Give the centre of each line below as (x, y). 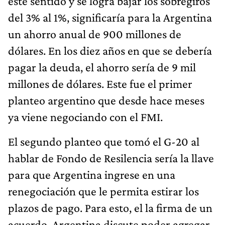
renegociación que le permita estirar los (103, 191)
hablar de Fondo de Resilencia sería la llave (111, 158)
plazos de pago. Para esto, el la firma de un (110, 207)
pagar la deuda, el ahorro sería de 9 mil (102, 67)
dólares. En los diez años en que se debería (110, 50)
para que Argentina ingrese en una (92, 174)
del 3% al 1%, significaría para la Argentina (110, 17)
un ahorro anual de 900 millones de (95, 34)
